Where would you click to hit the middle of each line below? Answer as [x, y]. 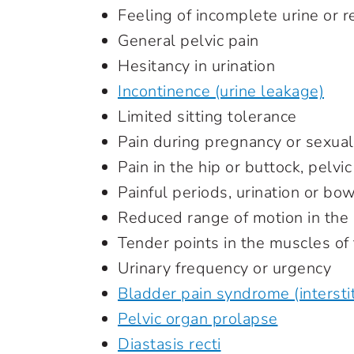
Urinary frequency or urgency [224, 268]
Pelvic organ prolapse [198, 319]
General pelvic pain [188, 41]
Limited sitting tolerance [207, 117]
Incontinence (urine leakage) [221, 91]
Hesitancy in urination [196, 66]
